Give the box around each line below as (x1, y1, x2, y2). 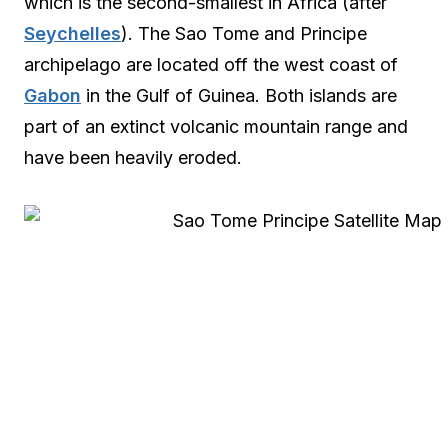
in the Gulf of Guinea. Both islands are (81, 85, 397, 106)
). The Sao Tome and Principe (121, 23, 367, 44)
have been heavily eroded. (24, 147, 242, 168)
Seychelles (24, 23, 121, 44)
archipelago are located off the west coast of (24, 54, 398, 75)
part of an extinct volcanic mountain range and (24, 116, 408, 137)
